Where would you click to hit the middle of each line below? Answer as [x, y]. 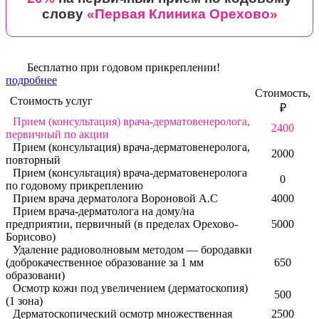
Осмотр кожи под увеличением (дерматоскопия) [130, 288]
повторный [33, 160]
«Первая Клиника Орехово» [182, 14]
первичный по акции [57, 135]
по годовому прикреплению [74, 186]
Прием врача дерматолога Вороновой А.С [115, 199]
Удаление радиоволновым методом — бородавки [132, 250]
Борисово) [31, 237]
